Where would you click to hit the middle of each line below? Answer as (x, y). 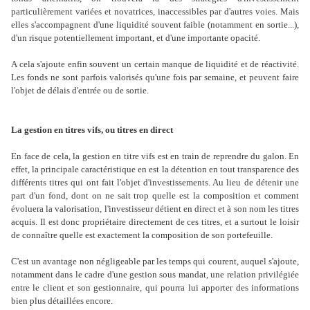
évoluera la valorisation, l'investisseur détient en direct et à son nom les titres (155, 209)
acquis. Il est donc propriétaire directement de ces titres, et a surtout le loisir (155, 222)
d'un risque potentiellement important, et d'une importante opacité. (136, 38)
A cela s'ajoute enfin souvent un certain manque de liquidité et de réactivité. (155, 64)
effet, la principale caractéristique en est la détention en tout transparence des (155, 170)
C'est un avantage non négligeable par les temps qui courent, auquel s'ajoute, (155, 262)
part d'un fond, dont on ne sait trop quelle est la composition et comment (155, 196)
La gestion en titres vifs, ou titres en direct (92, 130)
